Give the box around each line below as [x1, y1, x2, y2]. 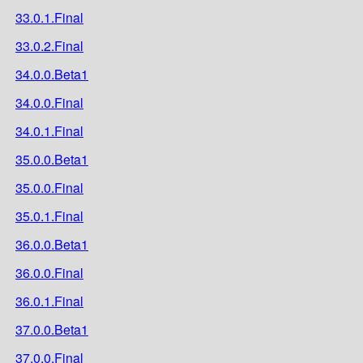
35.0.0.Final [15, 177, 83, 197]
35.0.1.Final [15, 206, 83, 225]
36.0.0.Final [15, 263, 83, 282]
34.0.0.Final [15, 92, 83, 112]
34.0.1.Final [15, 121, 83, 140]
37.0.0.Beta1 [15, 319, 88, 339]
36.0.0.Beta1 [15, 234, 88, 254]
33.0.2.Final [15, 36, 83, 55]
